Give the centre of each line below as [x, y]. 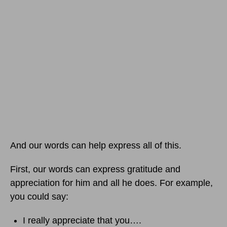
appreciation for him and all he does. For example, [111, 183]
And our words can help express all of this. [96, 146]
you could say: [39, 197]
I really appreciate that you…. [82, 221]
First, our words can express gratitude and [95, 169]
